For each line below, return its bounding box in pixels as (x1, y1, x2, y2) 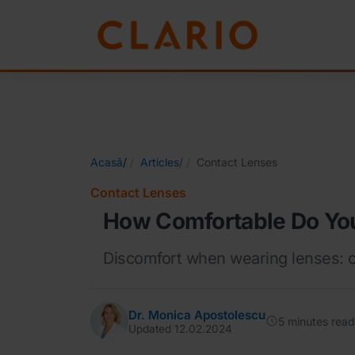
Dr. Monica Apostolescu (128, 307, 265, 323)
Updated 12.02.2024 (128, 322, 232, 335)
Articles (140, 155, 179, 169)
